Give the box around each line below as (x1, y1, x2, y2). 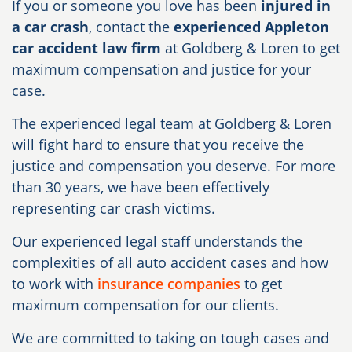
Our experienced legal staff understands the (12, 231, 302, 251)
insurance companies (97, 273, 240, 293)
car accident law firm (12, 38, 161, 57)
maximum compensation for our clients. (12, 295, 279, 314)
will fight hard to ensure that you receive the (12, 134, 304, 154)
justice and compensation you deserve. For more (12, 156, 335, 175)
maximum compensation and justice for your (12, 59, 311, 79)
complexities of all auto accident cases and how (12, 252, 328, 272)
